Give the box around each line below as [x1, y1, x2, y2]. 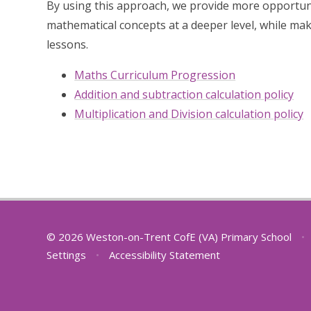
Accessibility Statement [108, 247, 220, 262]
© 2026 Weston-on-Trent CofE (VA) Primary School [47, 229, 295, 244]
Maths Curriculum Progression [74, 67, 236, 83]
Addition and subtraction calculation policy [74, 87, 294, 103]
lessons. [47, 37, 92, 53]
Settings [47, 247, 87, 262]
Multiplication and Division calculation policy [74, 106, 304, 122]
